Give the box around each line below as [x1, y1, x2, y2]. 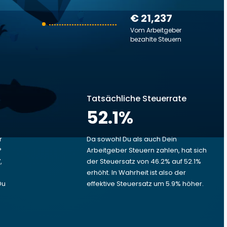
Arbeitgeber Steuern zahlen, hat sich [87, 145, 207, 155]
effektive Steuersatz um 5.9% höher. [87, 179, 204, 188]
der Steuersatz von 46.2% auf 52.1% [87, 157, 201, 166]
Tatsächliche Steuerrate [87, 93, 186, 104]
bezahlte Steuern [130, 35, 181, 44]
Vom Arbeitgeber [130, 26, 181, 34]
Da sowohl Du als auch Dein [87, 134, 177, 144]
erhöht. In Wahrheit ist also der [87, 168, 186, 177]
